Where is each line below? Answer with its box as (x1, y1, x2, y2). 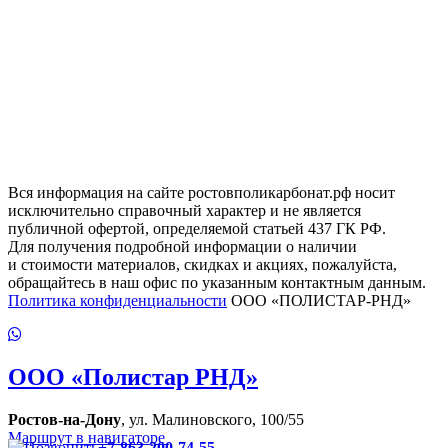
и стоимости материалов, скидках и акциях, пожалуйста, (8, 255, 397, 273)
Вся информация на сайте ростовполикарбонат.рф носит (8, 183, 395, 201)
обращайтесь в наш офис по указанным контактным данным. (8, 273, 426, 291)
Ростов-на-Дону (8, 410, 121, 428)
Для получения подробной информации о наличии (8, 237, 357, 255)
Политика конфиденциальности (8, 291, 227, 309)
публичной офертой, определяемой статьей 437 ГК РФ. (8, 219, 386, 237)
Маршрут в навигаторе (8, 428, 169, 446)
